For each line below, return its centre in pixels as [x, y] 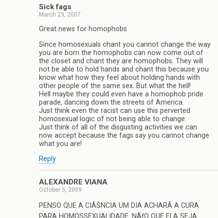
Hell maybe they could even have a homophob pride [121, 94]
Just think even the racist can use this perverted [115, 110]
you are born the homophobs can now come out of [121, 53]
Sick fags [55, 7]
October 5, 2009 [60, 190]
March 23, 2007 [60, 14]
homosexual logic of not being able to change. [113, 119]
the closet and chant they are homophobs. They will [121, 61]
